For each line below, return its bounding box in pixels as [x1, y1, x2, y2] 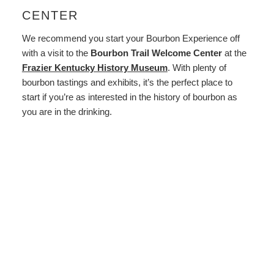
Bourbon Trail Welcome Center [90, 47, 224, 58]
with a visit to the [21, 47, 91, 58]
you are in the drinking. [21, 106, 112, 117]
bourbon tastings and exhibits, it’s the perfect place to [21, 76, 232, 87]
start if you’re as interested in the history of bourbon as [21, 91, 237, 102]
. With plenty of [167, 62, 226, 73]
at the [224, 47, 246, 58]
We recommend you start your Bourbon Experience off [21, 32, 240, 43]
